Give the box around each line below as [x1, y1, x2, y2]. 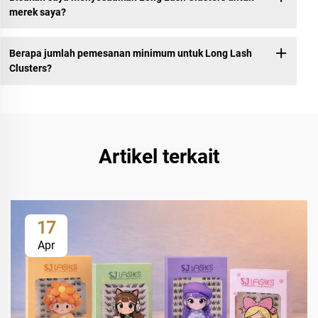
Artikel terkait [99, 144, 219, 168]
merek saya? [9, 6, 66, 18]
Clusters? [9, 62, 52, 74]
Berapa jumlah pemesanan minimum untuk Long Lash [9, 48, 252, 59]
